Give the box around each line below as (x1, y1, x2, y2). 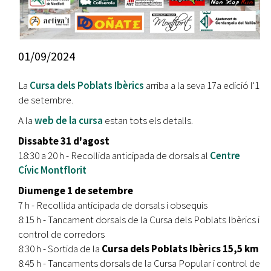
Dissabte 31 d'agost (18, 134, 109, 148)
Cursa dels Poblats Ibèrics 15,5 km (102, 241, 259, 255)
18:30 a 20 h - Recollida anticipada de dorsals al (18, 148, 210, 162)
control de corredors (18, 227, 105, 241)
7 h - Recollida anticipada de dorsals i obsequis (18, 198, 207, 212)
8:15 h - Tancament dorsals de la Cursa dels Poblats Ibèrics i (18, 212, 260, 226)
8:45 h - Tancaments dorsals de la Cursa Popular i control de (18, 256, 260, 270)
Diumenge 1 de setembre (18, 183, 133, 197)
